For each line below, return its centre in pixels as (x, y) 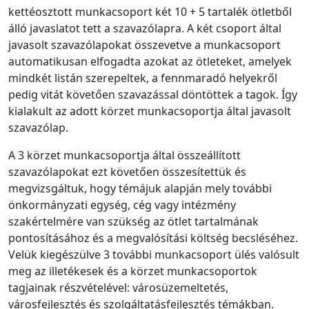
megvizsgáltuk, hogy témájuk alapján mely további (140, 188)
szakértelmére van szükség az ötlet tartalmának (133, 221)
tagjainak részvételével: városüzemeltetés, (118, 287)
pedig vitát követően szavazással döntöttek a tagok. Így (153, 94)
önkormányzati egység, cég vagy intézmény (122, 205)
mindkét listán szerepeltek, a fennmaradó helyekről (143, 78)
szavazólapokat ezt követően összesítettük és (127, 171)
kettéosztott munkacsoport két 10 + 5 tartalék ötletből (150, 11)
